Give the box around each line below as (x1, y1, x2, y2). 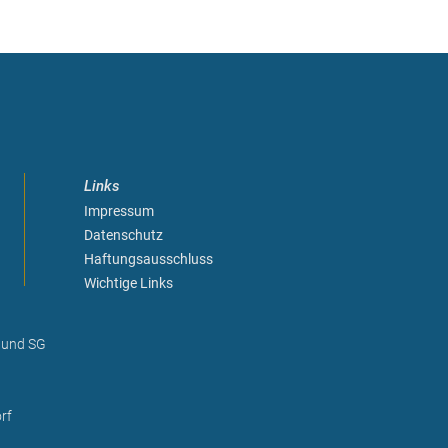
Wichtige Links (83, 275, 173, 291)
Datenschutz (83, 227, 163, 243)
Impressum (83, 203, 154, 219)
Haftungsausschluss (83, 251, 213, 267)
